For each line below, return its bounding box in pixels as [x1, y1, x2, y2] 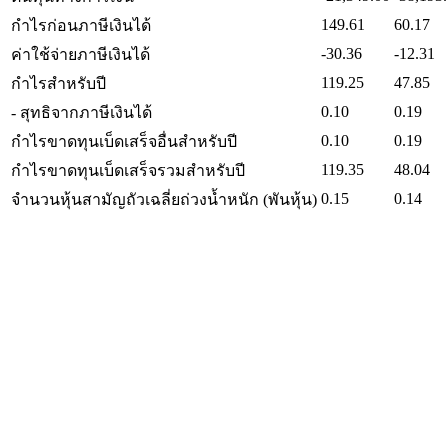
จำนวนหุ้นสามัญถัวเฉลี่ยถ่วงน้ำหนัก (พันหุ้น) [11, 190, 317, 208]
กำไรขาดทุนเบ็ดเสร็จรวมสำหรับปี [11, 161, 245, 179]
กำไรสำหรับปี [11, 74, 106, 92]
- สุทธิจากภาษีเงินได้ [11, 103, 152, 121]
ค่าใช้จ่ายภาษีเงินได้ [11, 45, 150, 63]
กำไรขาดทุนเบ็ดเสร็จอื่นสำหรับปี [11, 132, 237, 150]
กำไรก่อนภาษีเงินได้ [11, 16, 151, 34]
